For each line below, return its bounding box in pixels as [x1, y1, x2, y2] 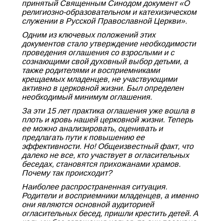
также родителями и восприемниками [22, 66, 160, 74]
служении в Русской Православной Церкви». [22, 17, 187, 25]
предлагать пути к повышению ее [22, 133, 145, 142]
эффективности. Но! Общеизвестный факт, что [22, 142, 193, 150]
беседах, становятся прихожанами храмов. [22, 160, 181, 168]
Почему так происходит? [22, 169, 112, 177]
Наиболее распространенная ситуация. [22, 183, 167, 191]
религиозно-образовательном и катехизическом [22, 8, 196, 16]
